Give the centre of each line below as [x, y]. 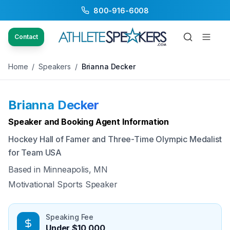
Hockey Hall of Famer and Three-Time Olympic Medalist [115, 139]
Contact [26, 37]
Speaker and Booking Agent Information [89, 122]
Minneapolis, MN [75, 169]
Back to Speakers [49, 21]
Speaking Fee [70, 217]
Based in [26, 169]
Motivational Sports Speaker [63, 184]
